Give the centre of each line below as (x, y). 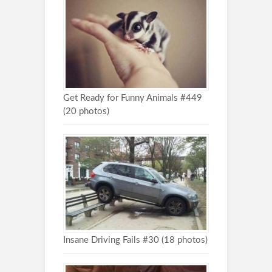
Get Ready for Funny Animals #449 (133, 98)
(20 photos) (86, 111)
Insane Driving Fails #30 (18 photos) (135, 240)
